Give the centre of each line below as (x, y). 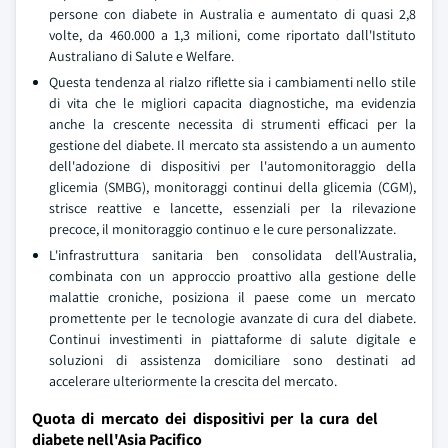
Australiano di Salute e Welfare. (141, 56)
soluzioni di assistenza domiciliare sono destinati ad (232, 360)
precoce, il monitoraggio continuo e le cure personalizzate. (222, 229)
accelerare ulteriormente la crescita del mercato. (193, 381)
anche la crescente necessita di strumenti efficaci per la (232, 124)
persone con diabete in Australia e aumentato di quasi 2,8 (232, 14)
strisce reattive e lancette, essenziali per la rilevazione (232, 208)
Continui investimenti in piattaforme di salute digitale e (232, 339)
